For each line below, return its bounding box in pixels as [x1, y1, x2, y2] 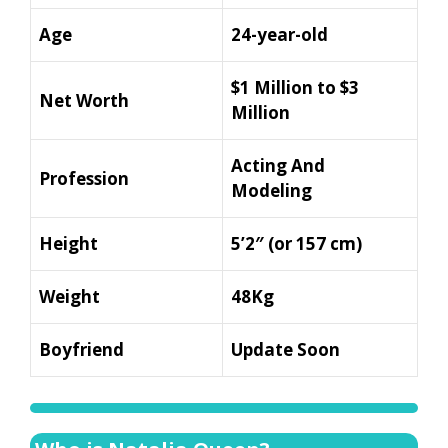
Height [39, 232, 98, 256]
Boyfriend [39, 338, 124, 362]
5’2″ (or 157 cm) [231, 232, 362, 256]
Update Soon [231, 338, 340, 362]
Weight [39, 285, 100, 309]
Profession [39, 167, 129, 191]
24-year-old [231, 23, 328, 47]
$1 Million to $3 [231, 76, 359, 100]
